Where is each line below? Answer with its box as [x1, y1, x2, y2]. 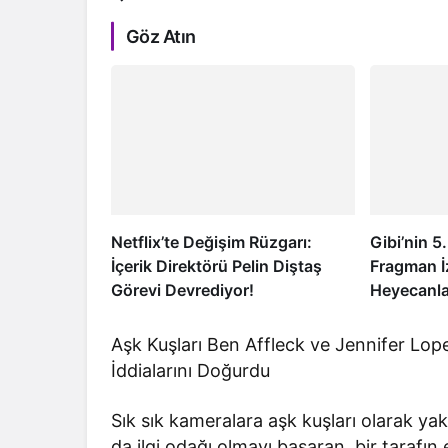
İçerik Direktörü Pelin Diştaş [111, 255, 322, 276]
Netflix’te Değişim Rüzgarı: [111, 231, 312, 252]
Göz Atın [126, 25, 196, 47]
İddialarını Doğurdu [111, 359, 271, 381]
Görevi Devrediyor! [111, 279, 254, 300]
